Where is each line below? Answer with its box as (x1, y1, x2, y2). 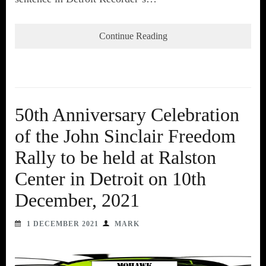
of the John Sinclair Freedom (15, 125, 236, 147)
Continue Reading (99, 30, 167, 41)
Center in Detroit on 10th (15, 167, 206, 189)
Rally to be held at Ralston (15, 146, 216, 168)
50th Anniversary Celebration (15, 103, 239, 125)
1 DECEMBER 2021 (27, 219, 99, 228)
